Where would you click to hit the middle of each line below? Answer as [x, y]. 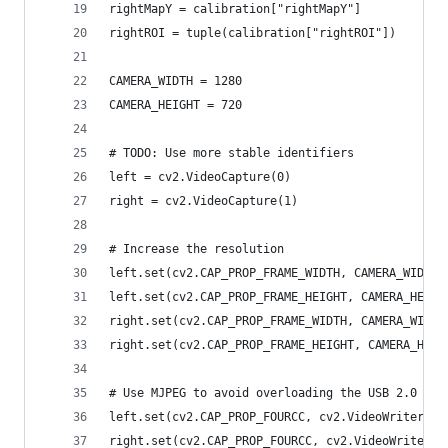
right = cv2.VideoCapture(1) [203, 201]
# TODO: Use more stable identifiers [231, 153]
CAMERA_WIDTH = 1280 [175, 81]
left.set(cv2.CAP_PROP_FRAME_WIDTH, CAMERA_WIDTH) [277, 273]
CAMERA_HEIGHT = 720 [175, 105]
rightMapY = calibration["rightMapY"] [235, 9]
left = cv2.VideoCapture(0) [200, 177]
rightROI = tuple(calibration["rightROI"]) [252, 33]
